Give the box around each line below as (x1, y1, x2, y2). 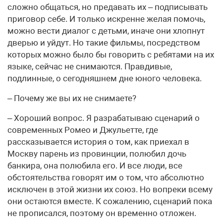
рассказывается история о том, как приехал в (7, 137, 189, 147)
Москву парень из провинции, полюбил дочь (7, 149, 186, 159)
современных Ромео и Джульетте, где (7, 125, 158, 135)
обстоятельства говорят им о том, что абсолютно (7, 172, 204, 182)
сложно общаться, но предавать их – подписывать (7, 2, 208, 12)
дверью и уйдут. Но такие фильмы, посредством (7, 38, 200, 48)
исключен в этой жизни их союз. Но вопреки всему (7, 184, 213, 194)
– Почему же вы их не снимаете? (7, 93, 136, 103)
